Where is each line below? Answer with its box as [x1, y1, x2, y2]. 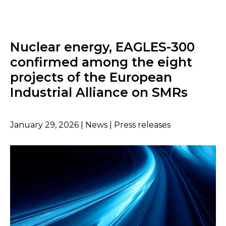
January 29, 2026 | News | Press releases [10, 120, 171, 130]
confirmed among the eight [10, 54, 192, 70]
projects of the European [10, 70, 172, 85]
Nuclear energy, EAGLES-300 [10, 39, 195, 55]
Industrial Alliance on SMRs [10, 85, 188, 100]
